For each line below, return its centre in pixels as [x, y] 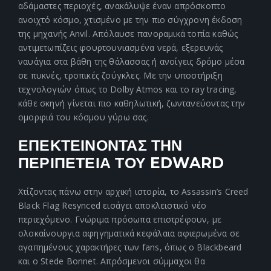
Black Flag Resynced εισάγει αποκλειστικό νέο [113, 206]
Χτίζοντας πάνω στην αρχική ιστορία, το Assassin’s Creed [133, 192]
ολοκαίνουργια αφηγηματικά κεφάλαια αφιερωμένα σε [129, 233]
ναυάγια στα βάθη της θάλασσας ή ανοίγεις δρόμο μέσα [132, 62]
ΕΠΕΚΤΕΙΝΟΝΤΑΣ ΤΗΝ [100, 145]
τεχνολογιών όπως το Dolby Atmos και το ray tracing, [128, 90]
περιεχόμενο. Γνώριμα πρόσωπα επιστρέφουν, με [120, 220]
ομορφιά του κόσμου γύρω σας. [83, 117]
